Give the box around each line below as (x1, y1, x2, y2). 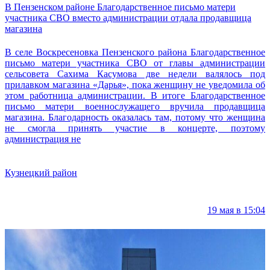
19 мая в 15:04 (207, 205, 265, 216)
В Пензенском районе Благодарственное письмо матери (5, 2, 236, 13)
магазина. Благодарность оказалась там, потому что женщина (5, 112, 265, 123)
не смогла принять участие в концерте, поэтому (5, 123, 265, 134)
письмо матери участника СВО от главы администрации (5, 58, 265, 69)
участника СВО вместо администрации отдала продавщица (5, 13, 251, 24)
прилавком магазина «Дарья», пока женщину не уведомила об (5, 80, 265, 90)
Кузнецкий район (5, 168, 77, 178)
